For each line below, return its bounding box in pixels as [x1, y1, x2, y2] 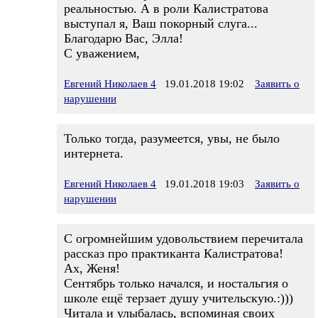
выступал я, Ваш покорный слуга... [64, 16, 258, 31]
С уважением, [64, 46, 140, 60]
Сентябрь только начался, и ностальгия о [64, 276, 288, 290]
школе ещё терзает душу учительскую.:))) [64, 291, 293, 305]
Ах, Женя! [64, 261, 120, 275]
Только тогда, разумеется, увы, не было [64, 131, 280, 146]
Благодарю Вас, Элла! [64, 31, 183, 45]
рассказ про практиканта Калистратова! [64, 246, 283, 261]
